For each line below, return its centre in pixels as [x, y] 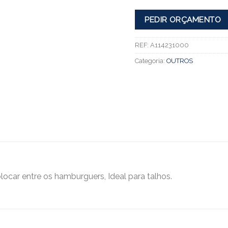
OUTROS [179, 61]
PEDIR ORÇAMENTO [183, 19]
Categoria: [150, 61]
